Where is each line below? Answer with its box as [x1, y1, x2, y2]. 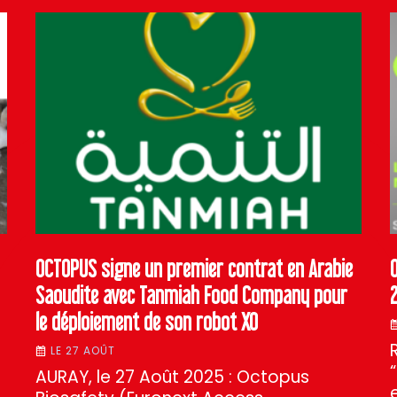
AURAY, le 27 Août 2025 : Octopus [35, 365, 309, 389]
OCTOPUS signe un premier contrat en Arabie [35, 255, 353, 282]
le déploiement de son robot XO [35, 308, 258, 335]
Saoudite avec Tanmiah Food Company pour [35, 282, 347, 308]
